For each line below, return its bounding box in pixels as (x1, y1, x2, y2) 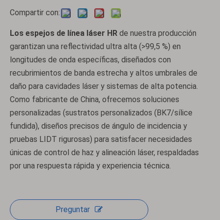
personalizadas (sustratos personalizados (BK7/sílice (10, 108, 192, 117)
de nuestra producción (119, 28, 196, 38)
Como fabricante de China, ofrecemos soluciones (10, 95, 179, 104)
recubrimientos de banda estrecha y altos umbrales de (10, 68, 197, 78)
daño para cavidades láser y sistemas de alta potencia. (10, 82, 198, 91)
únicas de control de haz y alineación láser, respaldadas (10, 148, 199, 157)
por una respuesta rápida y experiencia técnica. (10, 161, 171, 170)
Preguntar (55, 205, 90, 214)
